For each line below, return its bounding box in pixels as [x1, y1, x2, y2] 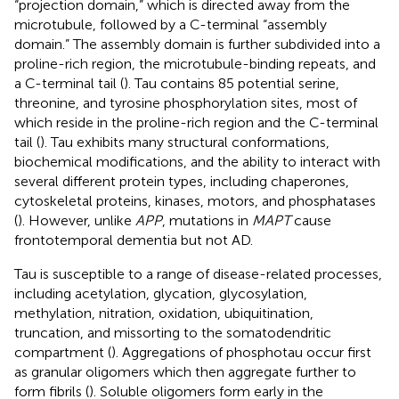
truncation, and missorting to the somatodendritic [14, 324, 331, 342]
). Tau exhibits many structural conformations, [40, 134, 330, 151]
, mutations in [162, 212, 252, 230]
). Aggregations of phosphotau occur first [111, 344, 371, 362]
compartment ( [14, 344, 111, 362]
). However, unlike [18, 212, 135, 230]
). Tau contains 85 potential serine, [124, 75, 339, 93]
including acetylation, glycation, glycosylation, [14, 285, 307, 303]
